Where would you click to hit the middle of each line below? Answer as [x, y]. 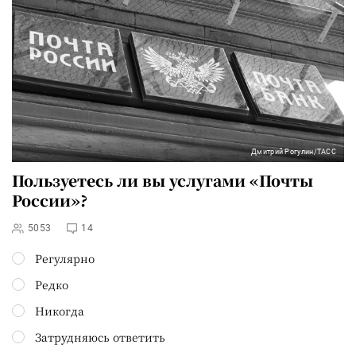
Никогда [60, 310]
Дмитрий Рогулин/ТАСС [294, 151]
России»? [50, 199]
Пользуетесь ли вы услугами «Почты [163, 180]
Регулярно [65, 258]
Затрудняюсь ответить [100, 337]
